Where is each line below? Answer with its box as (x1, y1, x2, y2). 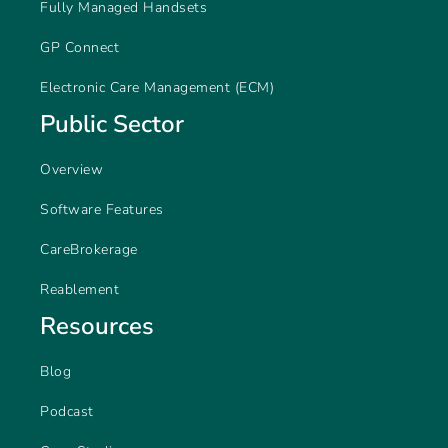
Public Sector (40, 108, 184, 141)
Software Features (40, 200, 164, 220)
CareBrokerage (40, 240, 138, 260)
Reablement (40, 280, 119, 300)
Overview (40, 160, 103, 180)
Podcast (40, 402, 94, 422)
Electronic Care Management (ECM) (40, 78, 274, 98)
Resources (40, 310, 154, 343)
